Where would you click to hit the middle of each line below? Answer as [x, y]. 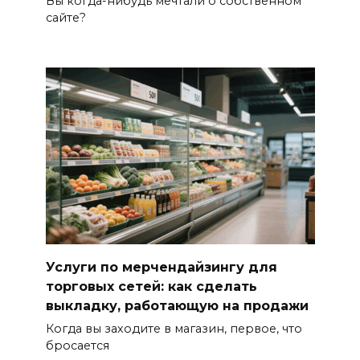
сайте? [65, 17]
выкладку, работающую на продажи [177, 305]
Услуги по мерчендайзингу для [161, 267]
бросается [77, 345]
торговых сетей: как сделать [151, 286]
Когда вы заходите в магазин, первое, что [174, 328]
